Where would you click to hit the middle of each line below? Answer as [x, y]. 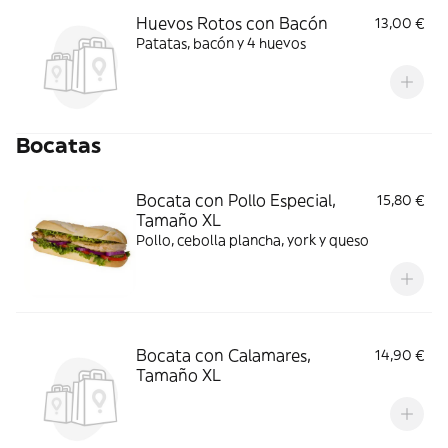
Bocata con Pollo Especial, [236, 200]
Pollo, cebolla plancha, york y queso [252, 240]
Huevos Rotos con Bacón [232, 23]
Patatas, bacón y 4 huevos [221, 43]
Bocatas [58, 145]
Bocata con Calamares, [223, 355]
